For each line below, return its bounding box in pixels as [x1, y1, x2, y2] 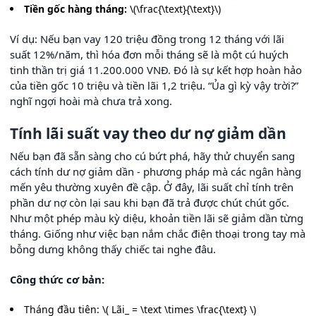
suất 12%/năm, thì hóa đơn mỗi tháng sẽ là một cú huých [10, 47, 288, 61]
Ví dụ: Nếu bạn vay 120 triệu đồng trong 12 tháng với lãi [10, 31, 284, 46]
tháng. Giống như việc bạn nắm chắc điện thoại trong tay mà [10, 226, 305, 241]
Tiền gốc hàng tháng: [24, 1, 127, 16]
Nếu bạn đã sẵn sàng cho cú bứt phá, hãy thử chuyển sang [10, 148, 295, 163]
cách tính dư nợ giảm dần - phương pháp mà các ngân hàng [10, 164, 301, 178]
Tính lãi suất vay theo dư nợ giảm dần [10, 123, 286, 143]
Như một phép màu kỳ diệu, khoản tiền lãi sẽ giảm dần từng [10, 210, 303, 225]
